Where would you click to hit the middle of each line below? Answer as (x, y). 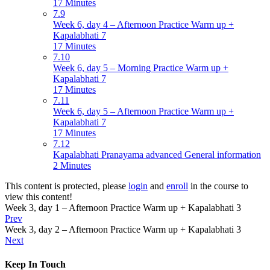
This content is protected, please (67, 186)
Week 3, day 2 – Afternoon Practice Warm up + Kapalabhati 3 (123, 230)
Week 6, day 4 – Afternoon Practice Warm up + (143, 25)
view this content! (39, 197)
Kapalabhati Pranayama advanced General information (157, 155)
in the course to (218, 186)
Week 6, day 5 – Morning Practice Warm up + (141, 68)
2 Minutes (72, 166)
